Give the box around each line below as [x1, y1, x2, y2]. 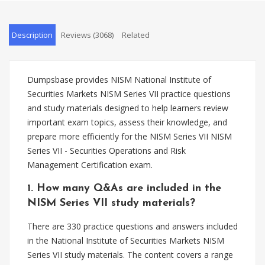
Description [12, 30, 53, 40]
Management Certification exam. [27, 159, 153, 170]
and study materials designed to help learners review [27, 102, 228, 114]
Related [122, 30, 150, 40]
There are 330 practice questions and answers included [27, 221, 238, 232]
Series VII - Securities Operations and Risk [27, 145, 186, 156]
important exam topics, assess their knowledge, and [27, 117, 227, 128]
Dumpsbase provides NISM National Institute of [27, 74, 211, 85]
